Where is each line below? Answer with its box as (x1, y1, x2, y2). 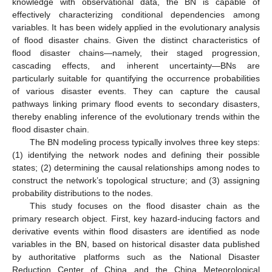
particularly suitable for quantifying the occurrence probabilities (12, 73, 260, 84)
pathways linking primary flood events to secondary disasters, (12, 99, 260, 109)
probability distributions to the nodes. (12, 188, 153, 199)
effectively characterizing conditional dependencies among (12, 10, 260, 20)
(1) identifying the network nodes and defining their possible (12, 150, 260, 160)
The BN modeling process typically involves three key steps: (29, 137, 260, 148)
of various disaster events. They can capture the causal (12, 86, 260, 97)
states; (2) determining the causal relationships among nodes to (12, 163, 260, 173)
